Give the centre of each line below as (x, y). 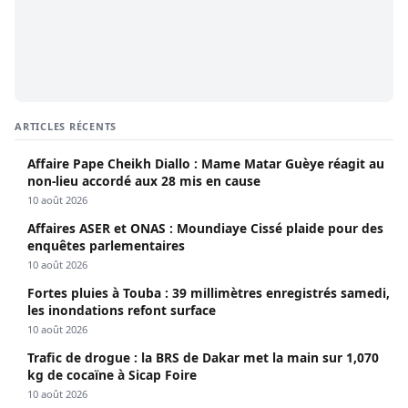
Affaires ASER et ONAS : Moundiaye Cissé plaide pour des (205, 229)
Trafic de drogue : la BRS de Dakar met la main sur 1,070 (203, 358)
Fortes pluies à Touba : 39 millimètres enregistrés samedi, (209, 293)
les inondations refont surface (122, 311)
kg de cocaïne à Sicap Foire (112, 375)
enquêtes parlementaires (106, 246)
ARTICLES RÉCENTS (66, 127)
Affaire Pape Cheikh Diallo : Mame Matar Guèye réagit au (206, 164)
